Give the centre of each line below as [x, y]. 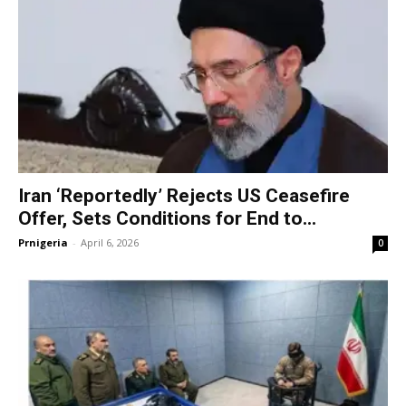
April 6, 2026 [110, 242]
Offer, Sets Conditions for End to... [167, 218]
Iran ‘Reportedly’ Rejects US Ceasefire [184, 195]
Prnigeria [43, 242]
